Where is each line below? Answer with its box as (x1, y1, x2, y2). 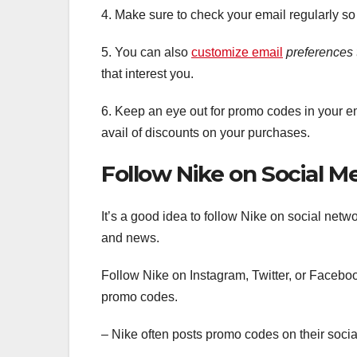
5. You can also (101, 45, 191, 59)
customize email (191, 45, 283, 59)
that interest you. (101, 66, 194, 80)
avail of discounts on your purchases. (101, 125, 310, 139)
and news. (101, 230, 159, 245)
